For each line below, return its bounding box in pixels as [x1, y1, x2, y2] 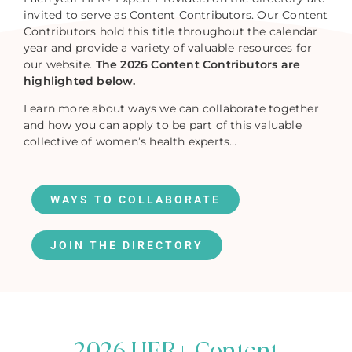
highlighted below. [24, 73, 136, 88]
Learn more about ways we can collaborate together [24, 101, 319, 115]
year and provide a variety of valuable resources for [24, 40, 313, 55]
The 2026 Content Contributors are [95, 57, 301, 71]
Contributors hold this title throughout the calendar [24, 24, 318, 38]
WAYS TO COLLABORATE [50, 192, 221, 206]
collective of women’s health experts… [24, 134, 237, 148]
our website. [24, 57, 96, 71]
